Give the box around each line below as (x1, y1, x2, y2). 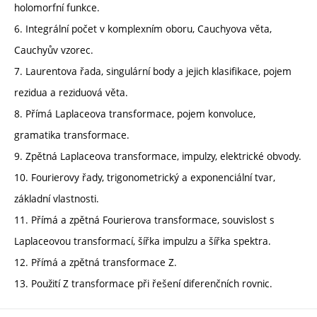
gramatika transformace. (14, 127, 129, 142)
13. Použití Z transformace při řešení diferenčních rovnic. (14, 276, 272, 290)
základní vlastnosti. (14, 191, 99, 205)
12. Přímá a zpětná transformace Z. (14, 255, 177, 269)
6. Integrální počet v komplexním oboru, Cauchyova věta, (14, 21, 272, 35)
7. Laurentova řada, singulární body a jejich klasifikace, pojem (14, 64, 292, 78)
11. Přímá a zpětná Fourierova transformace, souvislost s (14, 212, 275, 226)
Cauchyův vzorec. (14, 42, 93, 57)
